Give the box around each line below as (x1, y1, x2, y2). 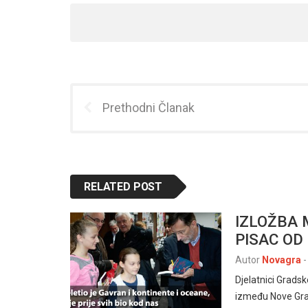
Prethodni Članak (102, 100, 195, 115)
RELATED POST (84, 179, 163, 193)
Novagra (262, 254, 301, 265)
